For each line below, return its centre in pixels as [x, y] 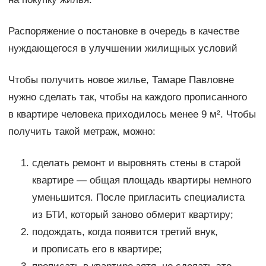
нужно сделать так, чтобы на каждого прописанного [127, 97]
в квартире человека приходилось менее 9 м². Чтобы [132, 115]
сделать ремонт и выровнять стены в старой [136, 163]
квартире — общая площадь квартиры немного [141, 180]
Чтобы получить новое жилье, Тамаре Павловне [121, 80]
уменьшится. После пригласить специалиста [138, 198]
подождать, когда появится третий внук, [125, 232]
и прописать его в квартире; [97, 249]
